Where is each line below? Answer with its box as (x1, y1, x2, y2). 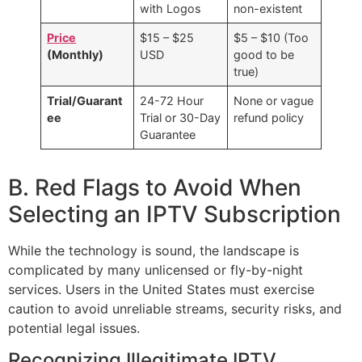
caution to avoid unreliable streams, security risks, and (8, 300, 342, 317)
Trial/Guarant (47, 93, 124, 107)
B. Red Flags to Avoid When (8, 173, 301, 201)
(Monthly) (47, 47, 104, 61)
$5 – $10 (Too (234, 30, 309, 44)
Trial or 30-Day (140, 110, 221, 124)
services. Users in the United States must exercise (8, 280, 314, 297)
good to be (234, 47, 295, 61)
